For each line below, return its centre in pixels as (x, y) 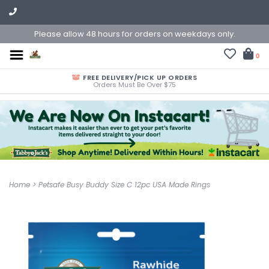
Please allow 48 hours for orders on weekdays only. (134, 34)
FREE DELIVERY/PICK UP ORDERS (139, 77)
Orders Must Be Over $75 (134, 85)
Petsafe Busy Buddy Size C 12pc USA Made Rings (124, 185)
